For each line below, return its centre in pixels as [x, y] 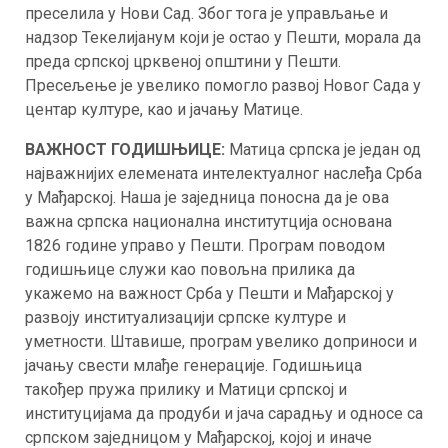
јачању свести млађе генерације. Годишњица [193, 365]
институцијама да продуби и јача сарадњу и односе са [224, 413]
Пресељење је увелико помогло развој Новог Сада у [223, 85]
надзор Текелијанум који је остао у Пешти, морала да [223, 37]
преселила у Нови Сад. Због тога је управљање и [206, 13]
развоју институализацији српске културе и [185, 317]
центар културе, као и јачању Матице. [164, 109]
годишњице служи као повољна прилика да [190, 269]
